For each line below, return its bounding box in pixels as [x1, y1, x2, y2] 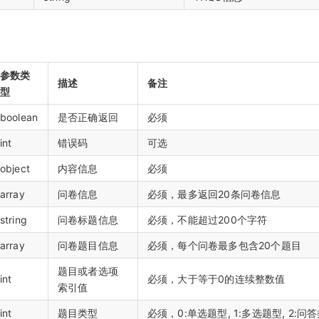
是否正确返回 [57, 110, 118, 123]
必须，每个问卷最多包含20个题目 [147, 239, 301, 251]
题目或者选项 [57, 264, 118, 277]
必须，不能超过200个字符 [147, 213, 268, 226]
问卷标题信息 [57, 213, 118, 226]
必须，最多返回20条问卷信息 [147, 187, 281, 200]
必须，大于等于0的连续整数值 [147, 272, 286, 285]
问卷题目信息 [57, 239, 118, 251]
